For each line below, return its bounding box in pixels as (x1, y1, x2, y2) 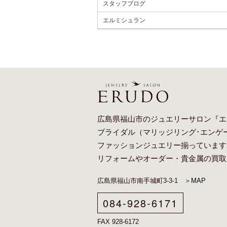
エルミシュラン (103, 17, 145, 24)
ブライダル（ (97, 128, 143, 136)
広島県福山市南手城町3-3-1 (97, 176, 184, 184)
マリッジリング (143, 128, 196, 136)
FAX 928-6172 (97, 217, 139, 225)
